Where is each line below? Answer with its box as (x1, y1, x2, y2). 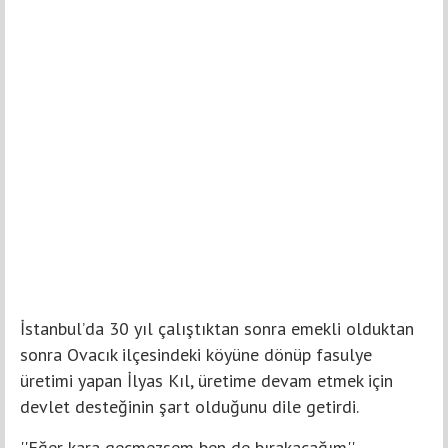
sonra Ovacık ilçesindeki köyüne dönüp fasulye (20, 343, 372, 367)
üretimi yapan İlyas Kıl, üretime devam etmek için (20, 369, 393, 393)
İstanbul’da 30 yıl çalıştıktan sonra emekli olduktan (20, 317, 414, 341)
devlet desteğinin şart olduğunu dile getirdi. (20, 395, 359, 419)
